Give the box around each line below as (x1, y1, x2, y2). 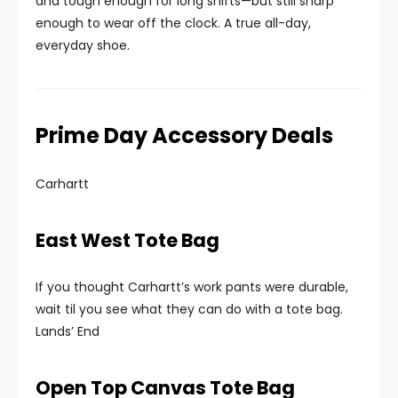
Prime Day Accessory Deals (36, 121, 333, 150)
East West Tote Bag (36, 227, 219, 253)
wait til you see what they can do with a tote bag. (36, 300, 343, 318)
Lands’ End (36, 322, 99, 340)
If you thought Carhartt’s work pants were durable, (36, 278, 348, 296)
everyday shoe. (36, 36, 130, 54)
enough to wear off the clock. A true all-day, (36, 14, 311, 32)
